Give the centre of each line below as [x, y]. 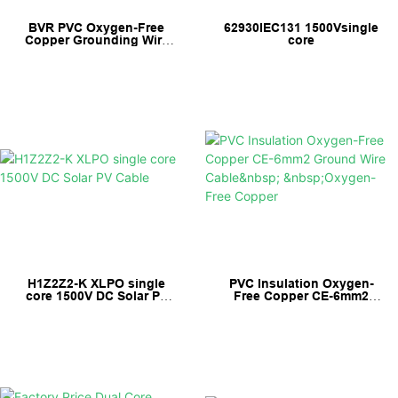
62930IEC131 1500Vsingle [302, 27]
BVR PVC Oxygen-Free [97, 27]
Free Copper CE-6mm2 [302, 296]
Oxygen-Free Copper [302, 321]
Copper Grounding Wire [96, 40]
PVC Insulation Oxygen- [301, 284]
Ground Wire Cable [301, 309]
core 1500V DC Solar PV [96, 296]
